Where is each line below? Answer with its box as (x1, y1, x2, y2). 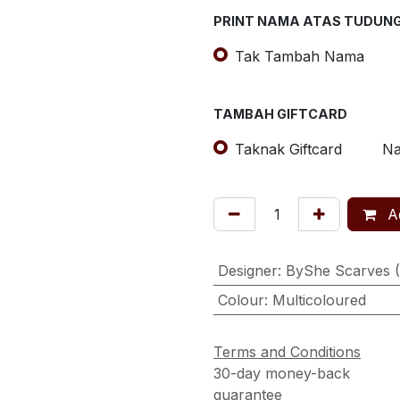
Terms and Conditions (213, 342, 361, 361)
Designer (217, 261, 278, 279)
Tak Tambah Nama (235, 46, 364, 65)
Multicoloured (271, 290, 366, 309)
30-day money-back (213, 363, 350, 382)
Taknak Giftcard (235, 139, 342, 158)
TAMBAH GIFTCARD (213, 105, 347, 121)
